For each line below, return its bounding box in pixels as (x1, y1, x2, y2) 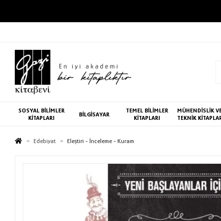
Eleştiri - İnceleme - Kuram (67, 137, 135, 145)
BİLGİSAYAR (78, 110, 110, 118)
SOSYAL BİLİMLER (18, 107, 65, 114)
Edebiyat (34, 137, 56, 145)
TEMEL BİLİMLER (125, 107, 168, 114)
